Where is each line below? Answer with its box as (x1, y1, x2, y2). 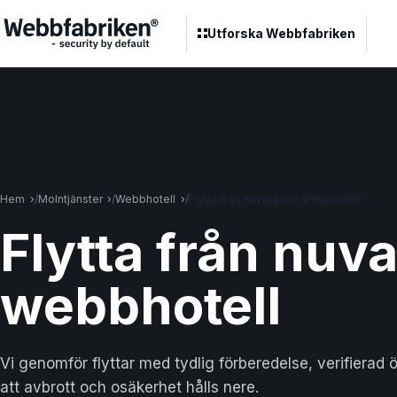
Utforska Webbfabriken (207, 25, 355, 41)
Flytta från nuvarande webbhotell (188, 191, 362, 206)
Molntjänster (37, 191, 103, 206)
